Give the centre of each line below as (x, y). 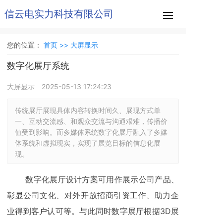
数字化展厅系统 (38, 66)
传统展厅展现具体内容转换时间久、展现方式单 (88, 110)
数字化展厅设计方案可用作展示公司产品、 (93, 179)
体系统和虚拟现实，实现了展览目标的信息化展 (88, 143)
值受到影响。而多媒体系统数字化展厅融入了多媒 (91, 132)
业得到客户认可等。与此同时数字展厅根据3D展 (93, 211)
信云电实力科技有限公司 (59, 14)
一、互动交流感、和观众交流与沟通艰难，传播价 (91, 121)
